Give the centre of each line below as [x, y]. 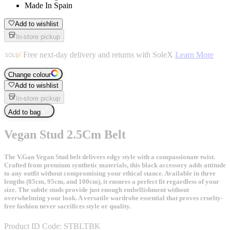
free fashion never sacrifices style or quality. [68, 206]
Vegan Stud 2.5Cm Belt [65, 134]
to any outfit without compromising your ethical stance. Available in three [110, 173]
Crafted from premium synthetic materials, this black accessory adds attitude [115, 165]
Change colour [30, 74]
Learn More [194, 54]
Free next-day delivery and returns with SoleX [99, 54]
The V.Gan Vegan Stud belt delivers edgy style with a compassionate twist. [110, 157]
